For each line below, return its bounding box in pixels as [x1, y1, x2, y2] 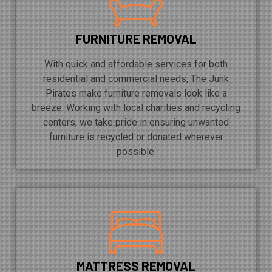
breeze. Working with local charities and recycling [32, 101, 240, 114]
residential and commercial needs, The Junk [43, 72, 229, 84]
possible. [116, 145, 156, 157]
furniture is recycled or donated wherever [49, 131, 223, 143]
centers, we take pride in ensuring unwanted [43, 116, 229, 128]
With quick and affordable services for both [44, 58, 228, 70]
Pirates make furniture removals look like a [45, 87, 227, 99]
